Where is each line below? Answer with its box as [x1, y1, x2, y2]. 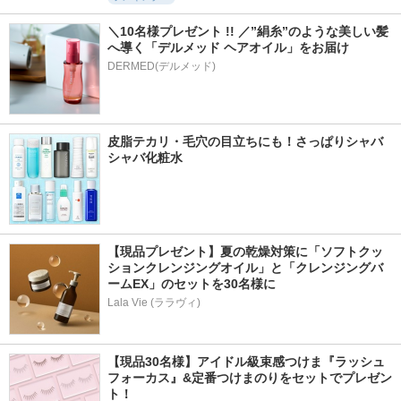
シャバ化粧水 [107, 150, 183, 165]
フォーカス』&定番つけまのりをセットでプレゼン [107, 371, 392, 385]
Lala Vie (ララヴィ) [107, 296, 200, 309]
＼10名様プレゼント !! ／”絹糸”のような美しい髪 [107, 24, 388, 38]
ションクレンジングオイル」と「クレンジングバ [107, 260, 383, 275]
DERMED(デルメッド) [107, 60, 216, 73]
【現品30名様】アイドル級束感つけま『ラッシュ [107, 354, 385, 369]
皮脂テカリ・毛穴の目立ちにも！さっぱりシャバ [107, 134, 383, 149]
